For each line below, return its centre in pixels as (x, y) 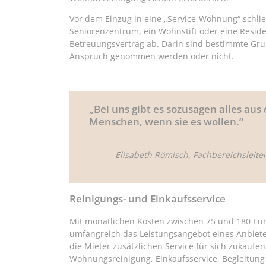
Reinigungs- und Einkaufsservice (148, 199)
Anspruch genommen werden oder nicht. (152, 56)
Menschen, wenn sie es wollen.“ (166, 121)
